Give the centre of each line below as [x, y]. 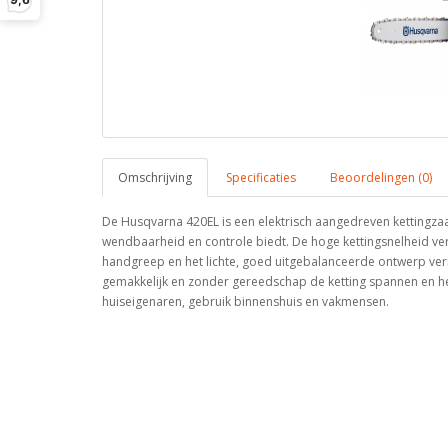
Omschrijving [155, 177]
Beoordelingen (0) [381, 177]
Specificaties [261, 177]
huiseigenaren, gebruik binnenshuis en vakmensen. [245, 301]
